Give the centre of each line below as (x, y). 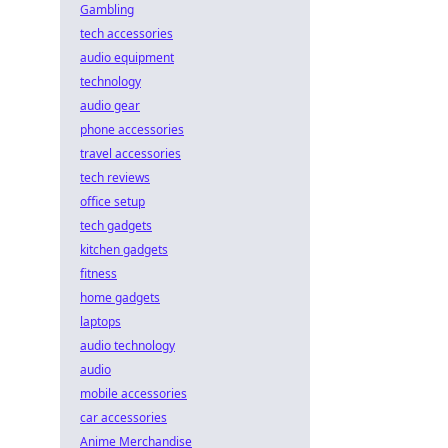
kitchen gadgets (124, 249)
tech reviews (115, 177)
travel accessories (130, 153)
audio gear (110, 105)
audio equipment (127, 57)
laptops (100, 321)
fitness (98, 273)
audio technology (127, 345)
